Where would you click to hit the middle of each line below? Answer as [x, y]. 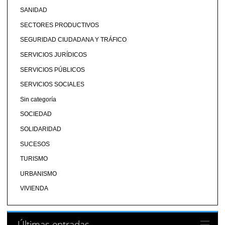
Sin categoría [38, 99]
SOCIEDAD [36, 114]
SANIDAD [33, 10]
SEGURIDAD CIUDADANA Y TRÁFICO [73, 40]
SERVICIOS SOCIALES [52, 85]
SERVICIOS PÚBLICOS [52, 70]
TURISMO [34, 159]
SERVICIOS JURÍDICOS [53, 54]
